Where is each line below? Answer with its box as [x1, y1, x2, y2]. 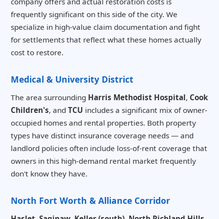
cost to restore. [11, 47, 64, 58]
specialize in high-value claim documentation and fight [11, 22, 200, 32]
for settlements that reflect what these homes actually [11, 35, 201, 45]
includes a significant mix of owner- [83, 105, 207, 115]
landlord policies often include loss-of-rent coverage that [11, 143, 207, 153]
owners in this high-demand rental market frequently [11, 156, 196, 166]
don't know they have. [11, 169, 88, 179]
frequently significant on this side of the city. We [11, 9, 177, 20]
